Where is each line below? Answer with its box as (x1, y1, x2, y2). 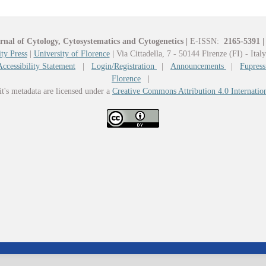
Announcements (170, 62, 226, 71)
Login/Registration (91, 62, 157, 71)
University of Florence (33, 49, 110, 59)
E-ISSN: (188, 37, 221, 46)
